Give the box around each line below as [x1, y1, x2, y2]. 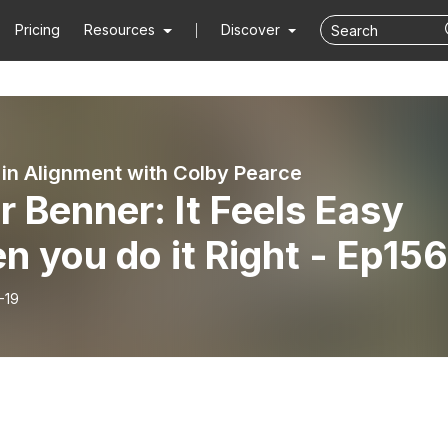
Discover [220, 21, 284, 38]
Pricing [15, 21, 61, 38]
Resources [84, 21, 156, 38]
